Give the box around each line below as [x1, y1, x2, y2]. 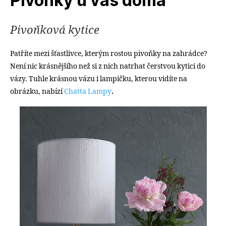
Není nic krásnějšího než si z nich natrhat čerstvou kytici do [10, 62, 205, 71]
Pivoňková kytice [10, 23, 102, 37]
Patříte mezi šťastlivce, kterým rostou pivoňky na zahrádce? [10, 49, 207, 58]
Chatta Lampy [64, 87, 111, 96]
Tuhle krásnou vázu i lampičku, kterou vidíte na [29, 74, 187, 83]
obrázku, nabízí [10, 87, 64, 96]
